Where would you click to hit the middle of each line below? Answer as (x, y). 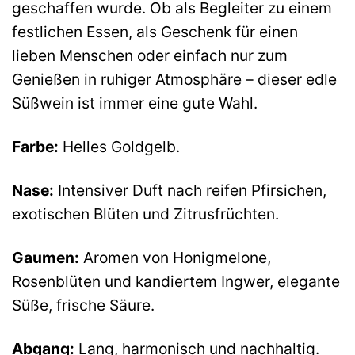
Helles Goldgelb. (119, 147)
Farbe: (35, 147)
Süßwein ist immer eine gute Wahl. (135, 103)
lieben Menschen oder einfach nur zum (150, 56)
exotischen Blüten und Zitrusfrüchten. (145, 214)
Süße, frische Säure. (83, 305)
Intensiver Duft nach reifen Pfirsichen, (190, 190)
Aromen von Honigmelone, (175, 257)
